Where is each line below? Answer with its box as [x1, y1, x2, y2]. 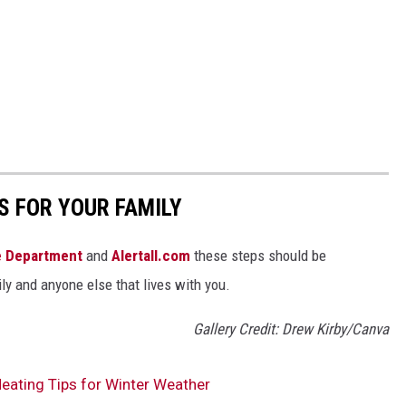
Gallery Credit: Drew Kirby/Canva [193, 319, 389, 338]
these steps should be [190, 246, 326, 265]
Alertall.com [111, 246, 190, 265]
